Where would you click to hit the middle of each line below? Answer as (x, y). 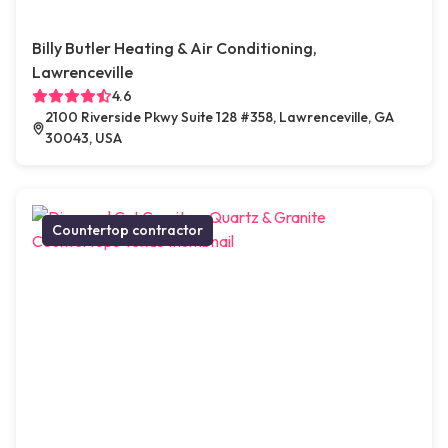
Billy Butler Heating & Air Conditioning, (174, 48)
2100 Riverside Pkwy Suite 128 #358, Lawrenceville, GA (219, 117)
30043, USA (83, 138)
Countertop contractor (127, 230)
